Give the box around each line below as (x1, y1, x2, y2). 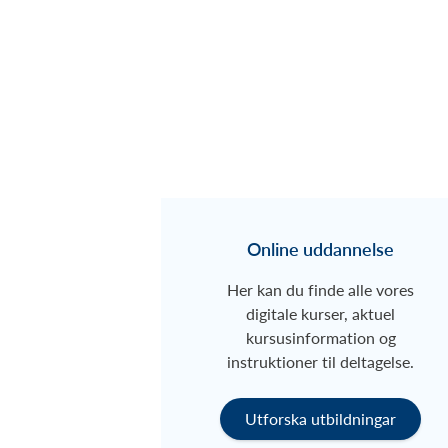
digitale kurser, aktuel (246, 302, 396, 326)
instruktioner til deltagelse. (227, 350, 415, 374)
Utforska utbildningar (245, 407, 397, 431)
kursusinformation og (245, 326, 396, 350)
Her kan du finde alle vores (227, 278, 415, 302)
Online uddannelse (247, 236, 395, 262)
